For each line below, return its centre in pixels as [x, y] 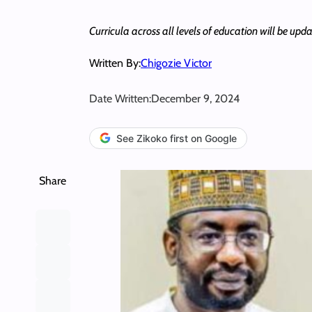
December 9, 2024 [195, 98]
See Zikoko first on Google [177, 138]
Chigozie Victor [176, 63]
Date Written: [120, 98]
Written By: [115, 63]
